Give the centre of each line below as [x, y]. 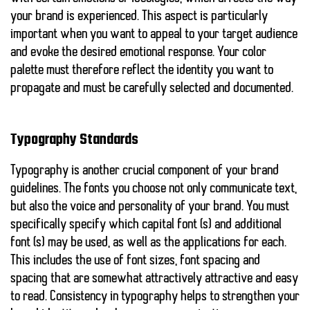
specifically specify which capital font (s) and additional [146, 225]
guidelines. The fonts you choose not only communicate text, [154, 189]
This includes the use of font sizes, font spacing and [135, 261]
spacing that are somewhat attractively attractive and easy [154, 279]
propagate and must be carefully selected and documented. [152, 89]
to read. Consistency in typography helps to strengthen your [155, 297]
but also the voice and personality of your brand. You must [150, 207]
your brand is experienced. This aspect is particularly [139, 17]
